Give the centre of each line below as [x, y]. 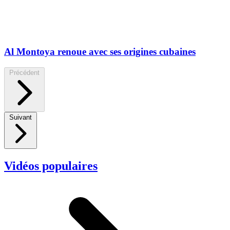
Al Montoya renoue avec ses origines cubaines [100, 52]
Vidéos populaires [51, 166]
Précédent [24, 72]
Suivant [21, 117]
